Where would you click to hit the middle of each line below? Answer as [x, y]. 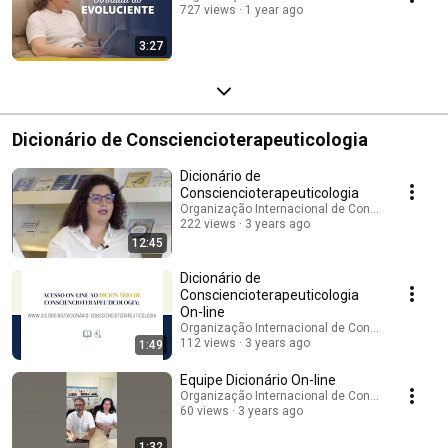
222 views [208, 223]
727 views [208, 9]
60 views [204, 410]
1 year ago [274, 9]
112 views [208, 342]
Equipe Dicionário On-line [258, 379]
